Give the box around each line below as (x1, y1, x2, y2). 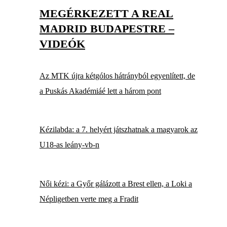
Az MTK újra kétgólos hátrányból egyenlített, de (40, 71, 195, 80)
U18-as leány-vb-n (40, 140, 99, 149)
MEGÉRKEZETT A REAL (40, 7, 173, 20)
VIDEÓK (40, 37, 85, 50)
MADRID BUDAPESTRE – (40, 22, 174, 35)
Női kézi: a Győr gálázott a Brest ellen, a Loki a (40, 179, 192, 188)
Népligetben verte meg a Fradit (40, 194, 138, 203)
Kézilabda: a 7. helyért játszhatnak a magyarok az (40, 125, 198, 134)
